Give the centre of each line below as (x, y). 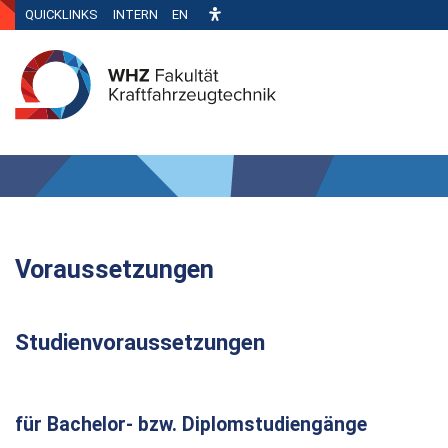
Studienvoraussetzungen (140, 341)
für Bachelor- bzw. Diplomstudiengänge (191, 424)
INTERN (135, 14)
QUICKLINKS (61, 14)
